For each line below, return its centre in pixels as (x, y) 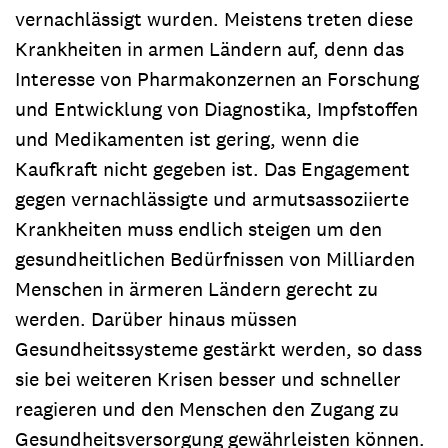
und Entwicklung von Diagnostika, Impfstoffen (216, 109)
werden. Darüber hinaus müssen (156, 319)
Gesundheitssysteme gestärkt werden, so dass (218, 349)
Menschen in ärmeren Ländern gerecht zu (196, 289)
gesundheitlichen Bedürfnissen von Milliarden (215, 259)
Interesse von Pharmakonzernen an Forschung (217, 79)
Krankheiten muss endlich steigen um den (198, 229)
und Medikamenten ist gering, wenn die (187, 139)
